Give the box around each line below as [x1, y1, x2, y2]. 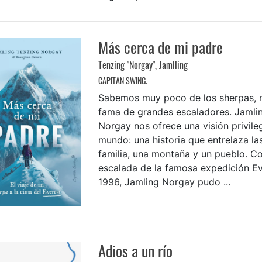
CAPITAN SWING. [98, 74, 147, 87]
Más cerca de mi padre [98, 36, 223, 59]
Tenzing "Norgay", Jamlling [98, 58, 188, 73]
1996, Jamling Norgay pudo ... [98, 176, 230, 188]
